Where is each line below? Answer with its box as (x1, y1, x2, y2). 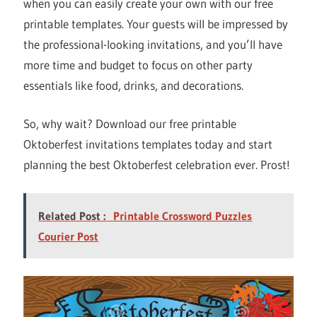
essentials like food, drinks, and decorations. (23, 77, 244, 93)
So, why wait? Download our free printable (23, 116, 237, 132)
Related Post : (38, 208, 106, 223)
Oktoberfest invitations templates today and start (23, 137, 273, 152)
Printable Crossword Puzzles (113, 208, 253, 223)
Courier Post (38, 229, 99, 243)
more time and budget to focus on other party (23, 57, 253, 72)
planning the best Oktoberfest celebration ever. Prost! (23, 157, 291, 173)
